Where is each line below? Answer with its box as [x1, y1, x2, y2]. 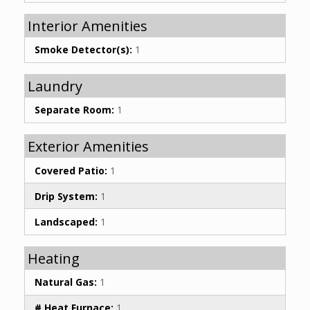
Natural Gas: [35, 275, 97, 289]
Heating [28, 248, 80, 268]
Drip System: [35, 189, 98, 203]
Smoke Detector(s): [35, 43, 132, 57]
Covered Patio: [35, 163, 107, 177]
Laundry [28, 76, 82, 95]
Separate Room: [35, 103, 114, 117]
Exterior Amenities [28, 136, 149, 156]
